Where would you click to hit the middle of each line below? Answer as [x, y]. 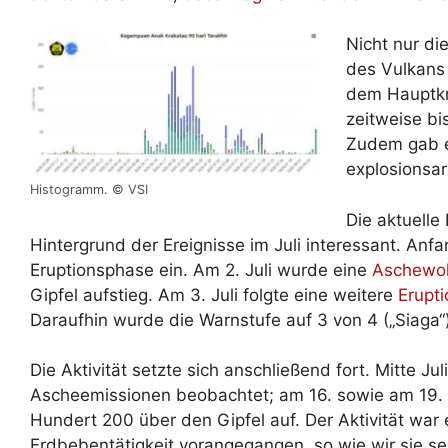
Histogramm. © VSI [89, 190]
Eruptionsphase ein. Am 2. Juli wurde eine [201, 269]
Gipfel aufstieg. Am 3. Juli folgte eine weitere [214, 294]
